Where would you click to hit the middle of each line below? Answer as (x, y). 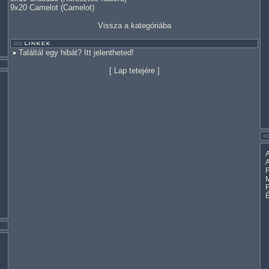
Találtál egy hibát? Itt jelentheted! (76, 53)
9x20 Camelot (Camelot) (52, 8)
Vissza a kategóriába (134, 26)
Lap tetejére (134, 71)
